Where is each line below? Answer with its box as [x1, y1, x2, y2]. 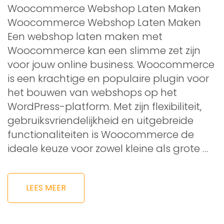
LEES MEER [26, 181, 66, 193]
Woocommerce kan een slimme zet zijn [7, 43, 200, 57]
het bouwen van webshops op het [7, 85, 177, 99]
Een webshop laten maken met [7, 29, 162, 43]
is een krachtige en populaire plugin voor [7, 71, 209, 85]
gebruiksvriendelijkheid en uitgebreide [7, 113, 193, 127]
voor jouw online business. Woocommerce [7, 57, 214, 71]
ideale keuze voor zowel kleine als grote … [7, 141, 208, 155]
